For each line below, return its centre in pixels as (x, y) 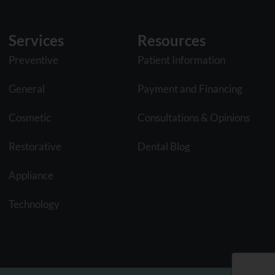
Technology (34, 204)
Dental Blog (164, 146)
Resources (172, 40)
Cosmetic (29, 117)
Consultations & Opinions (194, 117)
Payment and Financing (190, 88)
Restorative (35, 146)
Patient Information (182, 60)
